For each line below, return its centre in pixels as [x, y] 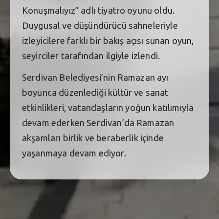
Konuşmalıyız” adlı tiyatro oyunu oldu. [99, 10]
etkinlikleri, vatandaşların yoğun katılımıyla [108, 107]
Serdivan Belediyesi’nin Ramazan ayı [95, 77]
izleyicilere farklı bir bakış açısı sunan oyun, [108, 40]
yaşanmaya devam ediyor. [74, 153]
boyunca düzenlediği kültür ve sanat [95, 92]
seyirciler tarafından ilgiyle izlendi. [91, 55]
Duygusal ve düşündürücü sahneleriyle [100, 25]
